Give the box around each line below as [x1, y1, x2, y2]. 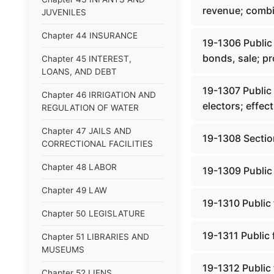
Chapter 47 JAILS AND [42, 126, 131, 136]
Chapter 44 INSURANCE [42, 31, 138, 40]
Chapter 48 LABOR [42, 162, 117, 172]
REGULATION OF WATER [42, 103, 139, 113]
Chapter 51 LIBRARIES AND [42, 232, 149, 242]
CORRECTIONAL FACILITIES [42, 139, 153, 149]
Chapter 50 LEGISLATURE [42, 209, 145, 218]
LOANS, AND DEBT [42, 67, 117, 76]
